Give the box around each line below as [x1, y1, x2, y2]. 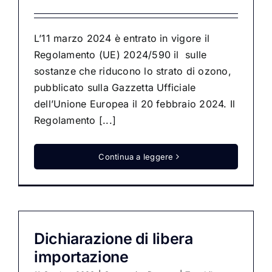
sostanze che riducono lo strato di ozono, [34, 65, 231, 77]
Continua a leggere [98, 152, 174, 161]
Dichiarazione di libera [34, 229, 193, 248]
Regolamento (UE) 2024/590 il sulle [34, 49, 207, 61]
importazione [34, 248, 129, 266]
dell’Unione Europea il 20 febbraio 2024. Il [34, 98, 236, 110]
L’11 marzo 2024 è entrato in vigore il [34, 32, 210, 44]
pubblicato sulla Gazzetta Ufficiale [34, 81, 196, 93]
